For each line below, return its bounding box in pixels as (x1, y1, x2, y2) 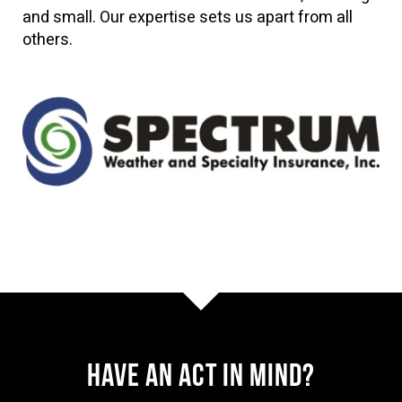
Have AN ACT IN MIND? (87, 356, 315, 389)
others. (22, 28, 73, 52)
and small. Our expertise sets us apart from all (22, 5, 353, 30)
